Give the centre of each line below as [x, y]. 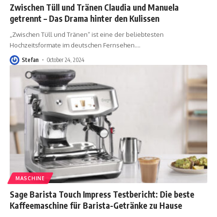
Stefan [30, 60]
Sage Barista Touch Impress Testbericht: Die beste [102, 194]
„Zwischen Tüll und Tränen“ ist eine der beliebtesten [87, 34]
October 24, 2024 [66, 60]
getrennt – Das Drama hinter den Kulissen [85, 18]
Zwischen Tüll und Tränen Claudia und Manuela [94, 7]
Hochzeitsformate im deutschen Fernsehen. [73, 45]
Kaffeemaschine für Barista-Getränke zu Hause [96, 206]
